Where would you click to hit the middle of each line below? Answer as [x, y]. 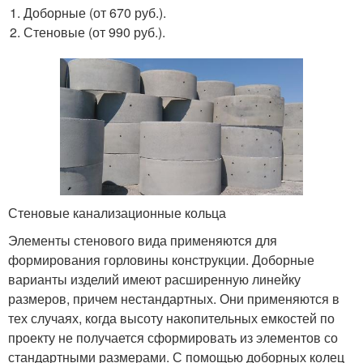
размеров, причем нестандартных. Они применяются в [174, 298]
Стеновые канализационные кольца [117, 212]
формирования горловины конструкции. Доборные [161, 259]
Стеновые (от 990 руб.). [95, 32]
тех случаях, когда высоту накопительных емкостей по [171, 318]
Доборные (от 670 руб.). [95, 13]
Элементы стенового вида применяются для [143, 240]
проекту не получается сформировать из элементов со [173, 337]
